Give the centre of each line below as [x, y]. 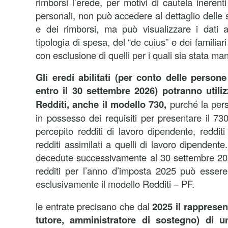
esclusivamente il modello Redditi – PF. [115, 184]
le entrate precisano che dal [94, 206]
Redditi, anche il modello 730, [103, 104]
